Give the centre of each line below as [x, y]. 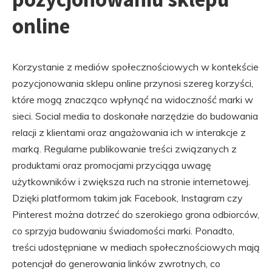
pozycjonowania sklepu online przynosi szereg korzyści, [133, 83]
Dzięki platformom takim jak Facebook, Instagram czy [127, 198]
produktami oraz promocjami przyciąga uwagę [112, 165]
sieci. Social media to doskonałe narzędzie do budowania [135, 116]
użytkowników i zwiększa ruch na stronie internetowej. [131, 182]
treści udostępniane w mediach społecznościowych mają [136, 247]
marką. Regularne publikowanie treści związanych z [124, 149]
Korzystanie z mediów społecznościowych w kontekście [135, 67]
